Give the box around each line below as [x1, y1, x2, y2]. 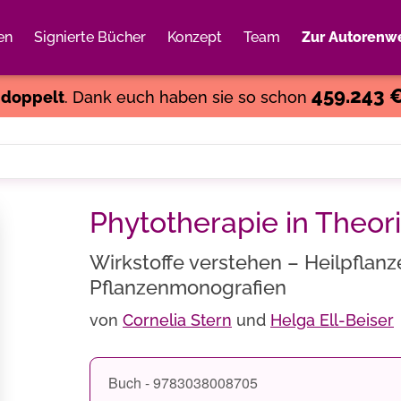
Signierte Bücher [34, 29, 146, 46]
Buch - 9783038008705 [108, 372, 258, 393]
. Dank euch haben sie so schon [64, 88, 311, 107]
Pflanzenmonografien [90, 276, 286, 299]
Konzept [167, 29, 222, 46]
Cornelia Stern [123, 311, 232, 329]
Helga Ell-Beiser [270, 311, 394, 329]
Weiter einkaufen [226, 50, 335, 66]
